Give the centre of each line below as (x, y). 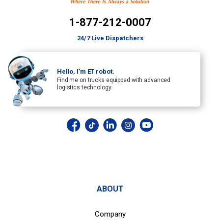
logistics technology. (85, 87)
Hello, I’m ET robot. (86, 71)
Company (110, 214)
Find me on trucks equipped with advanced (114, 80)
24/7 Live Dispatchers (110, 38)
